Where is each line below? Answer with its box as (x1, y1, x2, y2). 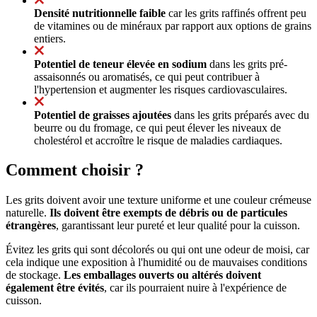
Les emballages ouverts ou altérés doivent (64, 269, 261, 282)
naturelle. (6, 207, 50, 219)
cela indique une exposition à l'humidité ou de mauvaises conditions (6, 256, 307, 269)
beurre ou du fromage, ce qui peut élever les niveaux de (34, 121, 281, 134)
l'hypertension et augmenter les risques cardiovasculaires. (34, 83, 287, 96)
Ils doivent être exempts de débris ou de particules (50, 207, 287, 219)
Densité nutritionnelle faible (34, 6, 166, 19)
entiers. (34, 32, 66, 45)
